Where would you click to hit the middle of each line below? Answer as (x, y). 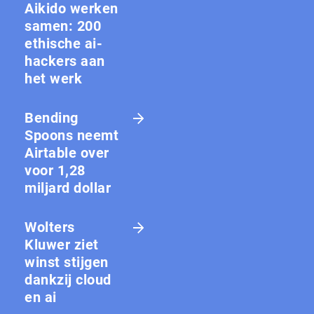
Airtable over (67, 152)
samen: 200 (63, 26)
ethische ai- (63, 43)
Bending (52, 117)
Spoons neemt (71, 135)
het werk (53, 78)
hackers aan (65, 61)
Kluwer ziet (62, 244)
